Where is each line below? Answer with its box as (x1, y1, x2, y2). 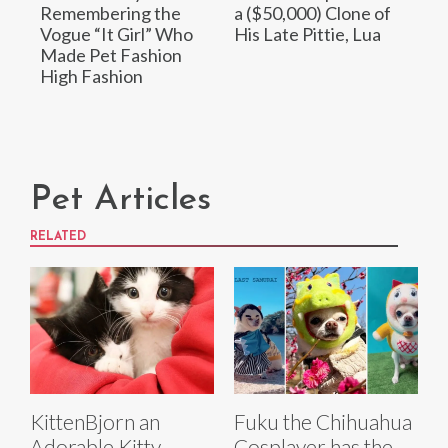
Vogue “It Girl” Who (40, 23, 193, 45)
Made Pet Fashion (40, 44, 182, 66)
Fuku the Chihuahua (234, 408, 412, 434)
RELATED (30, 231, 86, 243)
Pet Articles (30, 183, 211, 218)
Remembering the (40, 2, 181, 24)
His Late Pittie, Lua (234, 23, 381, 45)
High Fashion (40, 65, 143, 87)
